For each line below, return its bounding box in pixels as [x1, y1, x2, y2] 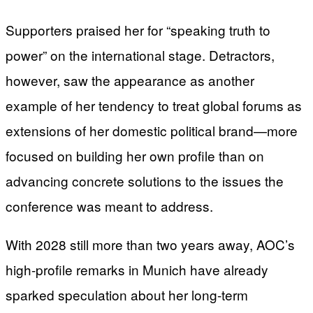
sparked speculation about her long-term [6, 285, 248, 305]
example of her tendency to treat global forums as [6, 96, 302, 115]
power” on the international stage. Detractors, [6, 45, 275, 65]
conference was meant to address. [6, 196, 213, 216]
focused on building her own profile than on [6, 146, 264, 166]
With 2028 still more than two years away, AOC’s [6, 235, 295, 254]
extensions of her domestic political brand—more [6, 121, 298, 140]
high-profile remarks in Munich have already [6, 260, 268, 279]
